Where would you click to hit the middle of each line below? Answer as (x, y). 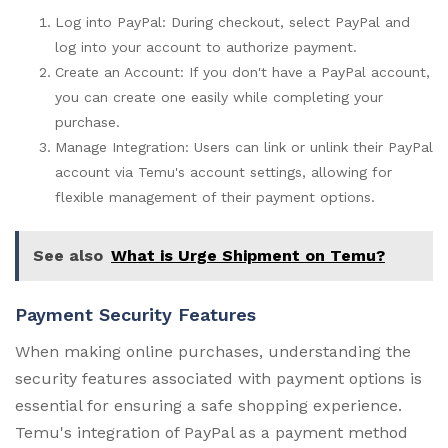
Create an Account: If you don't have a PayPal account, (242, 71)
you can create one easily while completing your (219, 96)
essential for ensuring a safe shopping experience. (208, 405)
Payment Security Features (135, 314)
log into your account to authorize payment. (206, 46)
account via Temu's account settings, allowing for (223, 171)
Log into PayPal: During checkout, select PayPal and (232, 21)
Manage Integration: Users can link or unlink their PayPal (244, 146)
